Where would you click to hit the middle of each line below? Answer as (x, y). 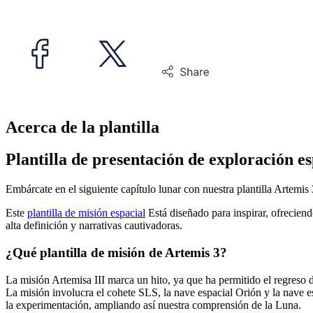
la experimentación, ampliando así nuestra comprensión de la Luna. (153, 305)
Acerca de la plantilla (82, 127)
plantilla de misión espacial (86, 213)
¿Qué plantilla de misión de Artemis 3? (116, 253)
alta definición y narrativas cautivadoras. (94, 226)
